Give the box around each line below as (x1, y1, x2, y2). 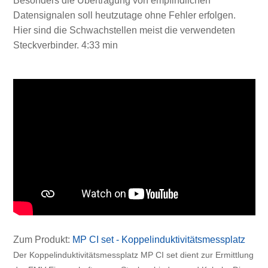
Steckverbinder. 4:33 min (13, 40, 118, 51)
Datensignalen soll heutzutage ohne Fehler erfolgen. (13, 10, 236, 21)
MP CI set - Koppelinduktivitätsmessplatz (72, 234, 245, 245)
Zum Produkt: (13, 234, 72, 245)
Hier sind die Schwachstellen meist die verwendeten (13, 25, 235, 36)
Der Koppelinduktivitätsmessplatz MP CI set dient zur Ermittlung (13, 250, 254, 260)
